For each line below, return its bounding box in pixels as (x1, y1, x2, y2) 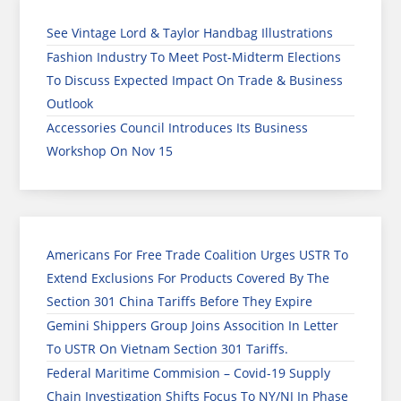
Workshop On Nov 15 (47, 141, 174, 159)
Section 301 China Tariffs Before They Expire (47, 292, 313, 310)
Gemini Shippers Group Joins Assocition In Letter (47, 316, 339, 334)
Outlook (47, 94, 94, 112)
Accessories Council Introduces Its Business (47, 118, 309, 136)
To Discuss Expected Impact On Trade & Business (47, 71, 344, 89)
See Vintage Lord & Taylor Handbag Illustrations (47, 23, 334, 41)
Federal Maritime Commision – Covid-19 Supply (47, 363, 331, 381)
